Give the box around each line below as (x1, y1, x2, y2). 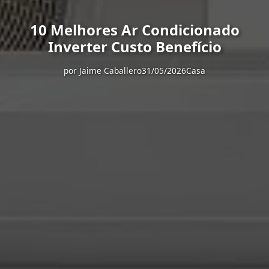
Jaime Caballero (79, 65, 142, 76)
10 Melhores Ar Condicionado (29, 20, 240, 40)
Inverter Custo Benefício (47, 37, 222, 56)
